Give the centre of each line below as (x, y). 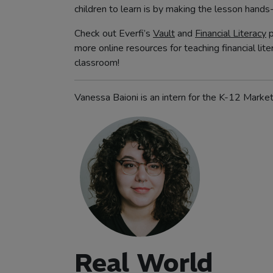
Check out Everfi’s (114, 34)
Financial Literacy (231, 34)
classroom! (97, 63)
